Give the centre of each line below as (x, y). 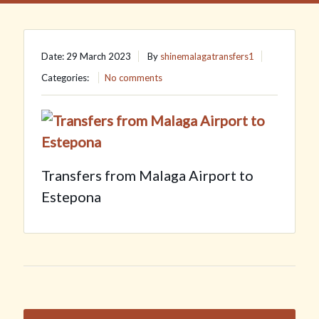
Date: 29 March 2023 (86, 56)
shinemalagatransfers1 (207, 56)
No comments (133, 78)
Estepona (71, 197)
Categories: (66, 78)
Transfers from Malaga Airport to (147, 175)
